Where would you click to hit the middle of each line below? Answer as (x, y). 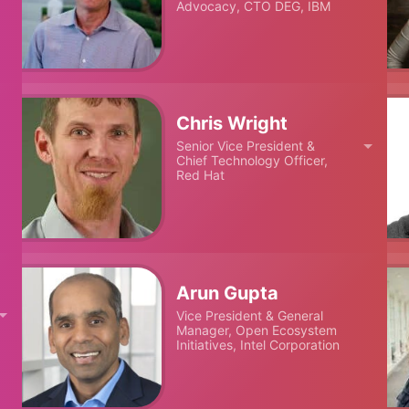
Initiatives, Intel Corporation (258, 344)
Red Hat (201, 175)
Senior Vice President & (246, 146)
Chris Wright (232, 124)
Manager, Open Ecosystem (257, 330)
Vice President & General (250, 315)
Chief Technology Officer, (252, 161)
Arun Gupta (228, 293)
